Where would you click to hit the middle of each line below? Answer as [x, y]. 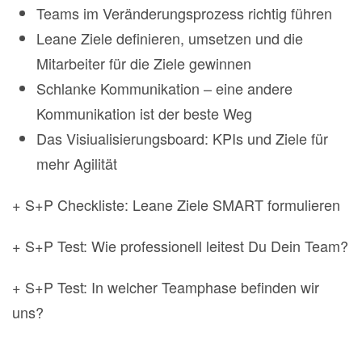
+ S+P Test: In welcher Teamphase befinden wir [166, 287]
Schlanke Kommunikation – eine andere [164, 88]
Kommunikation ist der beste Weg [144, 114]
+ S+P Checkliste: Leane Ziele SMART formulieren [176, 205]
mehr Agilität [77, 164]
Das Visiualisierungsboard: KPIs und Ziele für [182, 139]
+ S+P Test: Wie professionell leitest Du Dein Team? [180, 246]
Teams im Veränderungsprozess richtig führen [184, 13]
